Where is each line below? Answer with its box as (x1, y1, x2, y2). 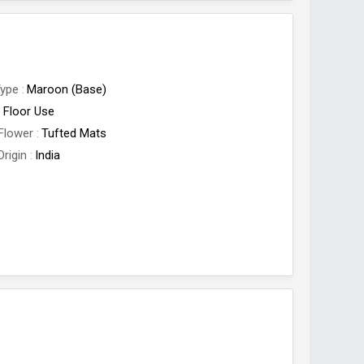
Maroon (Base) (27, 82, 107, 97)
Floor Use (3, 104, 55, 119)
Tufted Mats (41, 126, 107, 141)
